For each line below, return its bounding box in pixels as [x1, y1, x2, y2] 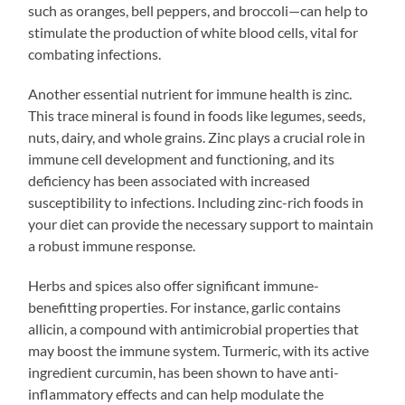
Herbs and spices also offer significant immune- [28, 276, 320, 294]
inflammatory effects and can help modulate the [28, 384, 325, 402]
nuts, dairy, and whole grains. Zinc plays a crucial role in [28, 127, 366, 146]
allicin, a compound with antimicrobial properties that [28, 319, 360, 337]
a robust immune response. [28, 236, 196, 254]
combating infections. [28, 44, 162, 62]
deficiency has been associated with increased [28, 171, 311, 189]
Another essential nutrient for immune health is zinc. [28, 84, 353, 102]
